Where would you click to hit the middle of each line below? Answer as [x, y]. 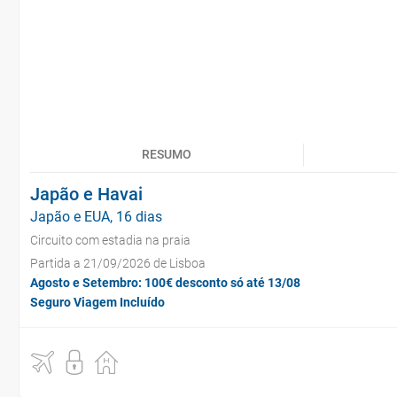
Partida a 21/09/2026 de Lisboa [118, 263]
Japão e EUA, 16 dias [96, 217]
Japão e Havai [86, 194]
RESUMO [167, 154]
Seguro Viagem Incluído [97, 302]
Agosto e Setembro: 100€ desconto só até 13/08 [165, 283]
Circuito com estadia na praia [110, 240]
